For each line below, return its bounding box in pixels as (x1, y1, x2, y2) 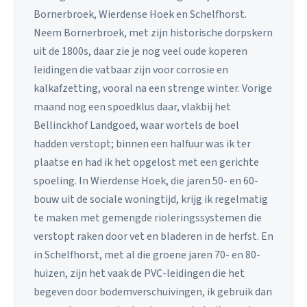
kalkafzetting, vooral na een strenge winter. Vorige (34, 81, 272, 97)
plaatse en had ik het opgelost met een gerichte (34, 155, 259, 171)
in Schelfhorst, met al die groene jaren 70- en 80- (34, 247, 260, 263)
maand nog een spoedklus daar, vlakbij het (34, 99, 231, 115)
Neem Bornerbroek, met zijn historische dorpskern (34, 25, 273, 41)
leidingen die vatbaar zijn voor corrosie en (34, 62, 228, 78)
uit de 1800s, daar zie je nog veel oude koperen (34, 44, 247, 60)
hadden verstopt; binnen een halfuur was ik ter (34, 136, 251, 152)
